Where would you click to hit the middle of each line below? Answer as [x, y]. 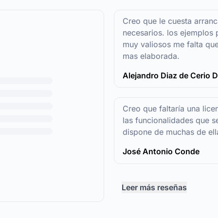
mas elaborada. [151, 56]
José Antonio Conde [161, 152]
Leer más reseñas [154, 187]
